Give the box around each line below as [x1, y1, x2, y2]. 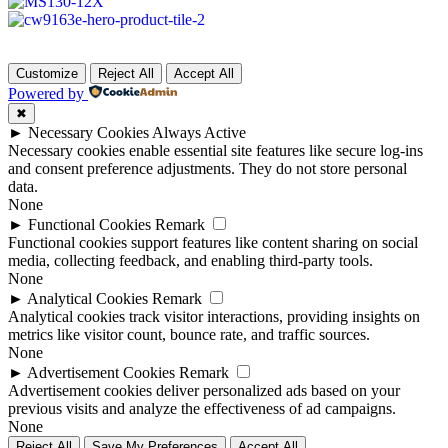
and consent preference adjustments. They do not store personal [8, 160, 407, 178]
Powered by [8, 85, 84, 103]
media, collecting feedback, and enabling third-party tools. [8, 252, 373, 270]
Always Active [152, 124, 246, 142]
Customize [16, 66, 78, 82]
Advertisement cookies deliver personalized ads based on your [8, 382, 400, 400]
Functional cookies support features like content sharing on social [8, 234, 418, 252]
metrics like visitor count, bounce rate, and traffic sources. [8, 326, 370, 344]
